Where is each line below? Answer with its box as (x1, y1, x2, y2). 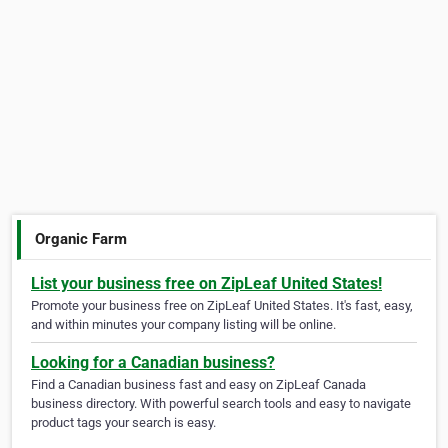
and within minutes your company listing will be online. (31, 317, 336, 333)
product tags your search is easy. (31, 415, 216, 431)
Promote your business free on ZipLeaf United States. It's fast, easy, (31, 298, 413, 314)
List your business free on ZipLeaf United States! (31, 274, 382, 294)
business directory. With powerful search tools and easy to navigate (31, 396, 411, 412)
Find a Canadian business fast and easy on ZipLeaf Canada (31, 377, 366, 393)
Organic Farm (35, 229, 128, 248)
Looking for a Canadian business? (31, 353, 275, 373)
